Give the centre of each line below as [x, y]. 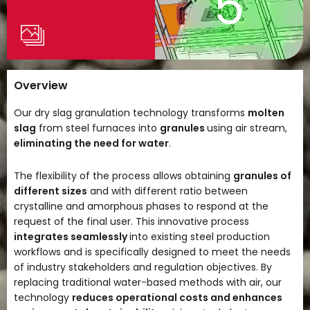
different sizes [51, 191]
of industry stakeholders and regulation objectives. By [143, 267]
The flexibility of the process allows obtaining [124, 176]
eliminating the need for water [91, 143]
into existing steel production [200, 237]
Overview [41, 85]
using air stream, [247, 128]
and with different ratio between [167, 191]
